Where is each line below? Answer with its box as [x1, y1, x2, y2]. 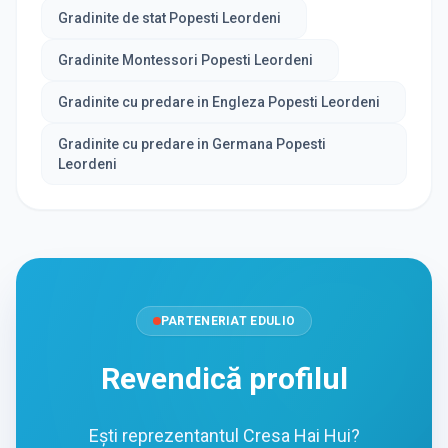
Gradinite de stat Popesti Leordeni [58, 10, 281, 27]
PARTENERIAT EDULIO [160, 314, 296, 329]
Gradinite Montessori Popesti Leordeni [58, 52, 313, 69]
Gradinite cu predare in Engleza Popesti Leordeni [58, 94, 380, 111]
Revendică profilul [100, 361, 348, 397]
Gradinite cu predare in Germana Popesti [58, 136, 326, 153]
